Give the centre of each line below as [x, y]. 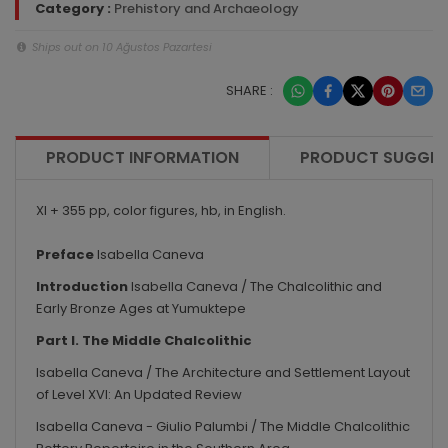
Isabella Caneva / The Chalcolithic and [256, 287]
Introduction [82, 287]
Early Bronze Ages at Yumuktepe [142, 309]
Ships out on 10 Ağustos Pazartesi [120, 47]
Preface [65, 255]
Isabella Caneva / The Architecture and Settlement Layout [223, 373]
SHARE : [249, 91]
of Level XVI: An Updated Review [139, 395]
